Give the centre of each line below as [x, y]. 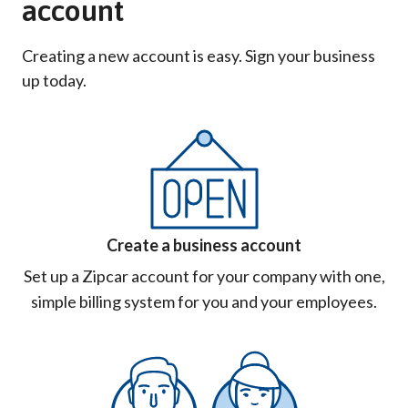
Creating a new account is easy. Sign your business [199, 55]
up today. [54, 80]
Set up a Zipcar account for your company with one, [204, 275]
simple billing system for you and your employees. [204, 301]
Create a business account [204, 245]
